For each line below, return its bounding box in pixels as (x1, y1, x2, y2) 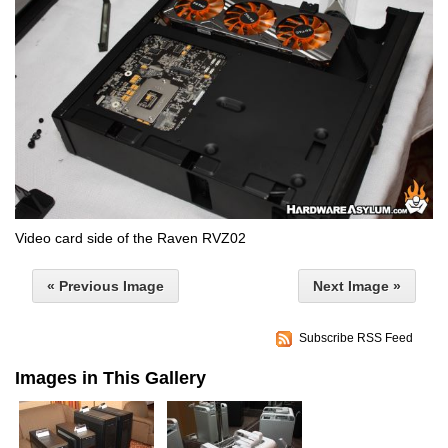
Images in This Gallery (15, 367, 206, 388)
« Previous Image (47, 277, 164, 294)
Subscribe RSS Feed (299, 330, 413, 345)
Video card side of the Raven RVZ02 (15, 229, 246, 246)
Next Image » (313, 277, 401, 294)
